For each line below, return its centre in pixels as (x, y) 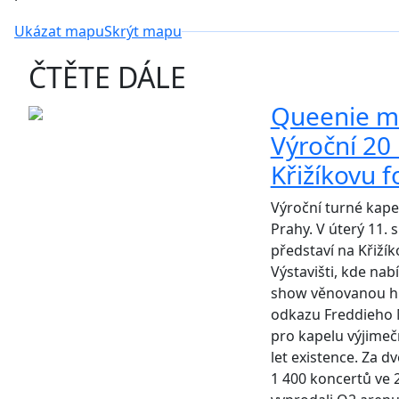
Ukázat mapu (59, 32)
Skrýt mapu (143, 32)
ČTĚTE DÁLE (107, 77)
